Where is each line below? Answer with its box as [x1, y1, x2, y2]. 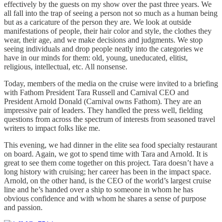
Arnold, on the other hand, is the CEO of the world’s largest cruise [4, 176, 211, 185]
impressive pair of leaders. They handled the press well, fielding [4, 106, 203, 114]
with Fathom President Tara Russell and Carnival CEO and [4, 88, 189, 97]
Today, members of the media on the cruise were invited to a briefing [4, 79, 218, 88]
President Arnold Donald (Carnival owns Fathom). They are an [4, 97, 201, 106]
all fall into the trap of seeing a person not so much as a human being [4, 8, 218, 17]
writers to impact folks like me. [4, 123, 100, 132]
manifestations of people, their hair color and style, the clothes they [4, 26, 212, 35]
